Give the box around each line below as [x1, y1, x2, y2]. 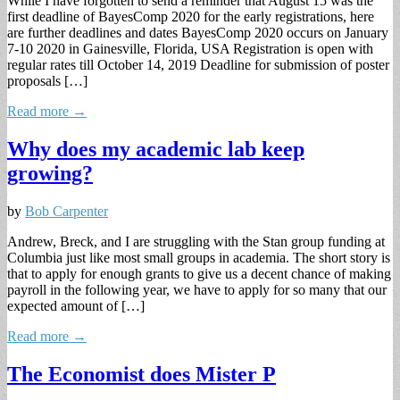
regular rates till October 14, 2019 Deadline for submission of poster [7, 57, 389, 73]
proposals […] [7, 73, 87, 89]
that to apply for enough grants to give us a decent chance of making [7, 266, 391, 282]
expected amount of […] [7, 298, 145, 314]
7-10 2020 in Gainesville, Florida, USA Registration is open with [7, 41, 373, 57]
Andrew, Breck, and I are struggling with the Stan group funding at [7, 234, 385, 250]
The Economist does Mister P [7, 362, 276, 387]
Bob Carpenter [25, 204, 108, 220]
